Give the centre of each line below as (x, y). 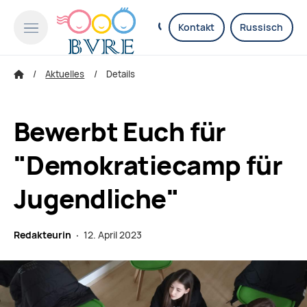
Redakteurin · (49, 235)
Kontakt (197, 27)
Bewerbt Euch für (120, 132)
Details (120, 74)
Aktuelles (65, 74)
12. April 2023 (113, 235)
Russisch (262, 27)
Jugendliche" (97, 199)
